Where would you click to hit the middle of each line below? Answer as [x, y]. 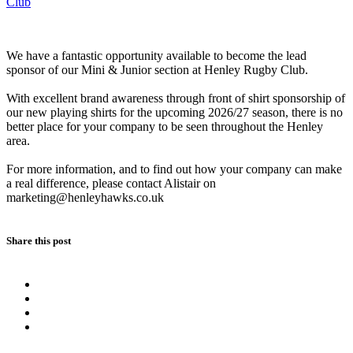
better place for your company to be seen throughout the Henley [165, 126]
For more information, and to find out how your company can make [174, 169]
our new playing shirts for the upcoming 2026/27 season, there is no [175, 112]
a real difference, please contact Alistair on [111, 183]
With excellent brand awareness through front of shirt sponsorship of [176, 98]
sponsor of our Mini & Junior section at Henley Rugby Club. [157, 69]
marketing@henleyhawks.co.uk [85, 197]
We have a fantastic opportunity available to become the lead [156, 55]
